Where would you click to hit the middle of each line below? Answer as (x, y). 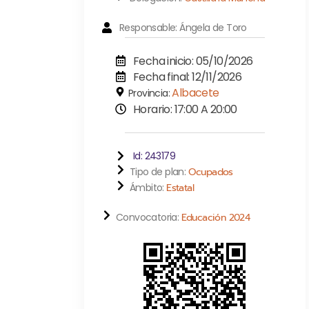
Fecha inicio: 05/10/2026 (193, 61)
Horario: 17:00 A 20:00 (185, 109)
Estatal (180, 188)
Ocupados (210, 172)
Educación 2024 (216, 217)
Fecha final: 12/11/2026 (188, 77)
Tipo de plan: (159, 171)
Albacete (196, 92)
